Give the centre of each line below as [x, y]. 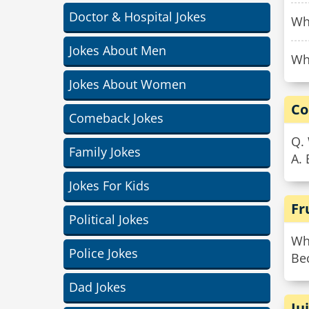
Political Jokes [109, 219]
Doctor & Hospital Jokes [138, 17]
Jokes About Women [128, 84]
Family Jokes [105, 152]
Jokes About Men [118, 50]
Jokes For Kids [109, 186]
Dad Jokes [98, 287]
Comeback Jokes [116, 118]
